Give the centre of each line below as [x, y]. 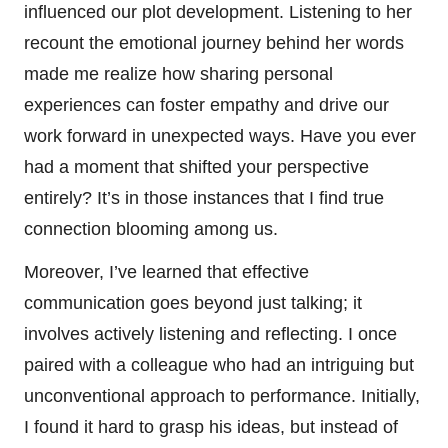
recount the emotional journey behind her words [214, 42]
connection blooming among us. [151, 228]
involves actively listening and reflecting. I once [210, 333]
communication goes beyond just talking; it [193, 302]
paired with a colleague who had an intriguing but [219, 364]
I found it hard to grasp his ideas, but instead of [211, 426]
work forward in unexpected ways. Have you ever [220, 135]
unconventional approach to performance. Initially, [222, 395]
